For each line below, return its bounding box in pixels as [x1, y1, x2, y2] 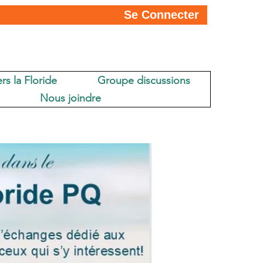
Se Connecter [124, 8, 199, 21]
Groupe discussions [97, 74, 190, 87]
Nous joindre [40, 92, 102, 104]
